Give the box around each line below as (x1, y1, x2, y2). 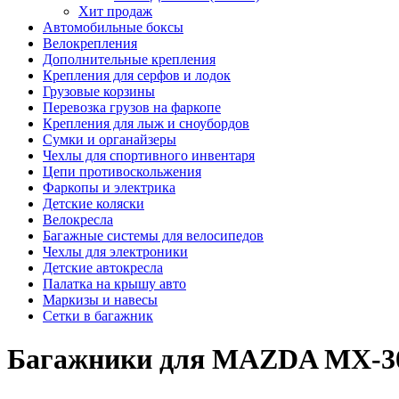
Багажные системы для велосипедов (43, 227, 264, 243)
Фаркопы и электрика (43, 179, 175, 195)
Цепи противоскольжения (43, 163, 201, 179)
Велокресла (43, 211, 113, 227)
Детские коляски (43, 195, 144, 211)
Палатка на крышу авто (43, 275, 186, 291)
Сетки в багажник (43, 307, 153, 323)
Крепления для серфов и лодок (43, 67, 231, 83)
